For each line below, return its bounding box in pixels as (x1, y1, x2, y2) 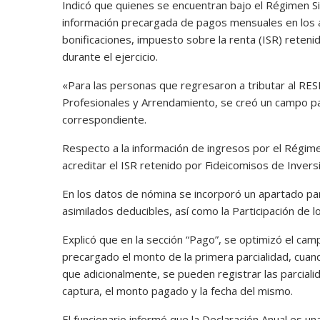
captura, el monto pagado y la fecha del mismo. (62, 283, 296, 298)
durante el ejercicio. (62, 49, 158, 64)
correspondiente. (62, 111, 146, 126)
